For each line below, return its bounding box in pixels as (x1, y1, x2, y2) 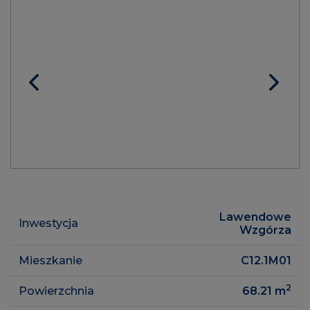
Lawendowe (219, 210, 291, 224)
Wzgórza (239, 223, 291, 237)
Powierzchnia (19, 284, 94, 298)
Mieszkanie (19, 253, 82, 267)
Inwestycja (19, 216, 78, 230)
